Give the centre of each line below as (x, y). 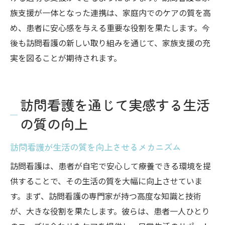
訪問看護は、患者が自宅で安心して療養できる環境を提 (110, 166)
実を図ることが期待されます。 (66, 58)
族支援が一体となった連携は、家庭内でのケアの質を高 (110, 13)
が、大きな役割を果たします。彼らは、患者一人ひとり (110, 211)
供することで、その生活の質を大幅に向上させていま (106, 181)
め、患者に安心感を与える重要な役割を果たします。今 (110, 28)
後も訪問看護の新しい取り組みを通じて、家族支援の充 (110, 43)
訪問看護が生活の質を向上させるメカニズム (95, 147)
